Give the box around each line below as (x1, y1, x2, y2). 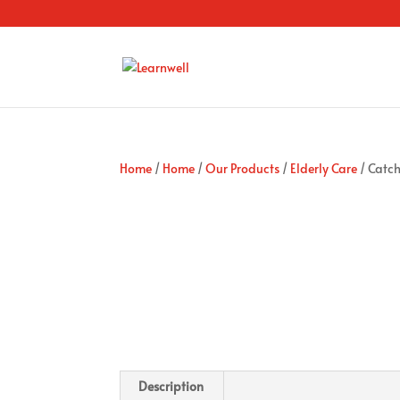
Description (138, 378, 204, 395)
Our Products (205, 160, 280, 177)
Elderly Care (290, 160, 358, 177)
